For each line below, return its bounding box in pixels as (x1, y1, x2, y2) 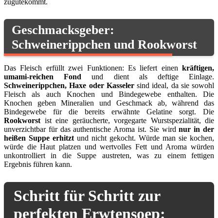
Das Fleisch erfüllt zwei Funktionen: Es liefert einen (4, 63, 182, 72)
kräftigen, (182, 63, 214, 72)
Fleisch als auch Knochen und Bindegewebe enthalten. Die (4, 90, 214, 98)
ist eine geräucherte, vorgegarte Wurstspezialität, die (40, 116, 214, 125)
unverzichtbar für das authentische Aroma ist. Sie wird (4, 125, 179, 133)
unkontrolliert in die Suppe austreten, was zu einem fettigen (4, 151, 214, 160)
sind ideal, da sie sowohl (134, 81, 214, 90)
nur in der (179, 125, 215, 133)
